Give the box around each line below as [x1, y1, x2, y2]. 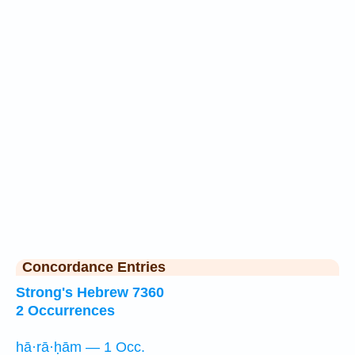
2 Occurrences [16, 303, 115, 319]
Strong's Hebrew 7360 [16, 284, 164, 300]
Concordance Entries [22, 259, 166, 275]
